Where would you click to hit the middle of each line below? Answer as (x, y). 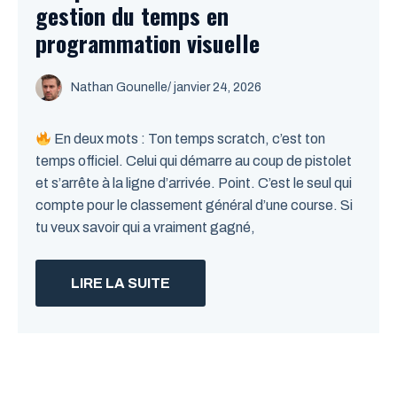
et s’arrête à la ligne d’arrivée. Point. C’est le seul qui (194, 183)
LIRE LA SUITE (121, 283)
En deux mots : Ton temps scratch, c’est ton (189, 139)
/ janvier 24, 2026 (214, 87)
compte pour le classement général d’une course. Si (194, 205)
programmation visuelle (148, 43)
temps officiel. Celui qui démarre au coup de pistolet (194, 161)
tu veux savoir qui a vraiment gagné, (145, 227)
